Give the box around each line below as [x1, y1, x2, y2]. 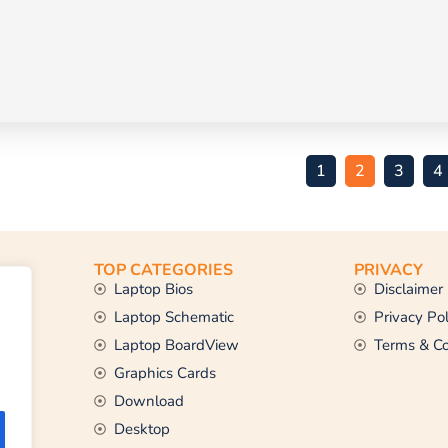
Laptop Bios [114, 278, 193, 299]
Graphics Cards [114, 362, 216, 383]
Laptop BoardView [114, 334, 239, 355]
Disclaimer [374, 278, 443, 299]
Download [114, 390, 184, 411]
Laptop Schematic [114, 306, 234, 327]
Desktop [114, 418, 170, 439]
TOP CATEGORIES [94, 258, 233, 281]
